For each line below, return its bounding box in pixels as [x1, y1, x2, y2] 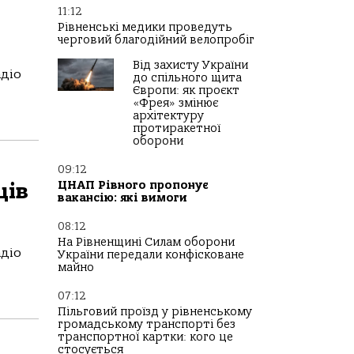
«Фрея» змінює [133, 96, 218, 110]
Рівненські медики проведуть [58, 21, 232, 34]
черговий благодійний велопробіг [58, 33, 254, 47]
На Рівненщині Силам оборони [58, 235, 235, 249]
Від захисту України [133, 58, 248, 72]
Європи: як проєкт [133, 84, 239, 97]
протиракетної [133, 122, 220, 135]
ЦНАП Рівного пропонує [58, 179, 209, 192]
